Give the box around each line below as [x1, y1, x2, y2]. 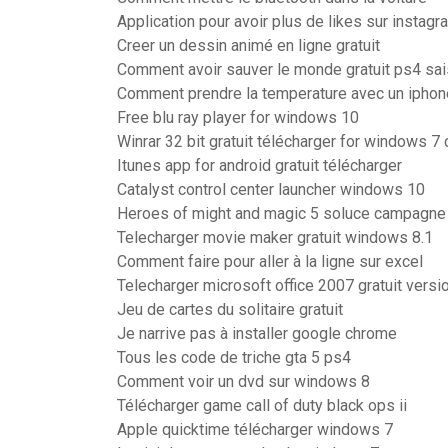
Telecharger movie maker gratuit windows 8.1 [117, 228, 433, 247]
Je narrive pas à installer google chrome [117, 324, 397, 343]
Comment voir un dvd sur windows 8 [117, 372, 370, 391]
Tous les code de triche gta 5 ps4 [117, 348, 351, 367]
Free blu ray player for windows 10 [117, 108, 359, 127]
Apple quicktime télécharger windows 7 [117, 420, 393, 439]
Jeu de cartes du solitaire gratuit [117, 300, 343, 319]
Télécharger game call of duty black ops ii [117, 396, 407, 415]
